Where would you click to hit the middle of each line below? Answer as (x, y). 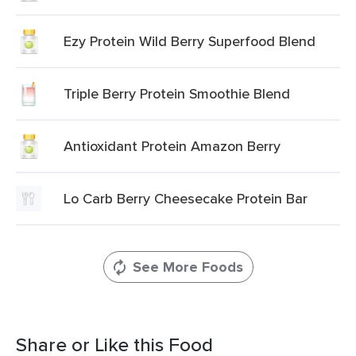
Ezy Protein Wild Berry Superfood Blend (190, 41)
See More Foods (188, 267)
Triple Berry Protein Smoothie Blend (177, 93)
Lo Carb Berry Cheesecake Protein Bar (186, 198)
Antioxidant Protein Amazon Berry (172, 146)
